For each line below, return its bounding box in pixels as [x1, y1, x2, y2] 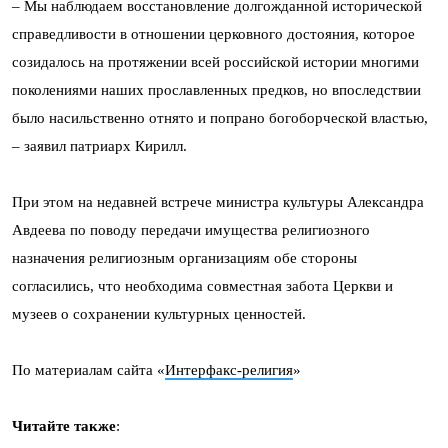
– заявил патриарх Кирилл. [12, 138, 187, 154]
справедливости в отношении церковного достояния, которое [12, 26, 415, 42]
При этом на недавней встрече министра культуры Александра [12, 194, 424, 210]
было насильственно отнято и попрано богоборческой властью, [12, 110, 428, 126]
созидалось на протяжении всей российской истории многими [12, 54, 419, 70]
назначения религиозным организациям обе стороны [12, 250, 357, 266]
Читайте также [12, 418, 116, 434]
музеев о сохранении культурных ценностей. [12, 306, 306, 322]
